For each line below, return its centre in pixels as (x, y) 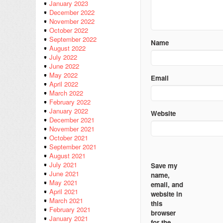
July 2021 (63, 165)
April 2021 (64, 192)
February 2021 (70, 210)
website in (167, 194)
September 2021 (73, 147)
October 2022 (69, 30)
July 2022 (63, 57)
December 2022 (72, 12)
